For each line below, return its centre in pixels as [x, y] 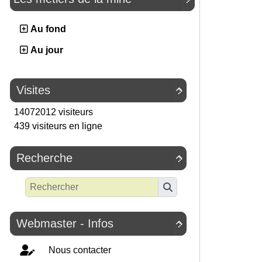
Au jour [46, 50]
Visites [33, 90]
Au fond [47, 29]
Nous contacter [79, 250]
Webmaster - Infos [65, 223]
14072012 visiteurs [52, 112]
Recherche [44, 158]
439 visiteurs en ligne [57, 126]
